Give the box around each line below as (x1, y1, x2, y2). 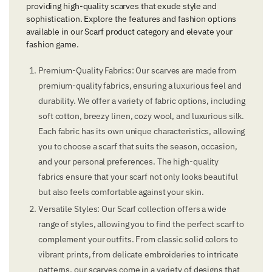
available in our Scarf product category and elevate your (26, 26, 233, 38)
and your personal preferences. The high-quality (38, 156, 219, 168)
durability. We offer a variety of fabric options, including (38, 95, 246, 107)
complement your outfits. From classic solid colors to (38, 234, 238, 245)
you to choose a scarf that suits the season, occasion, (38, 141, 237, 152)
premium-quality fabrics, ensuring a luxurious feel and (38, 80, 242, 92)
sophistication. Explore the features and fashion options (26, 13, 237, 25)
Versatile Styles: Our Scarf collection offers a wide (38, 203, 226, 215)
